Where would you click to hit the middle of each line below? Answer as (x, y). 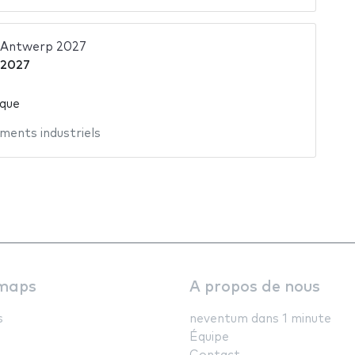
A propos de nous (255, 287)
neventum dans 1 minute (260, 319)
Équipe (209, 337)
